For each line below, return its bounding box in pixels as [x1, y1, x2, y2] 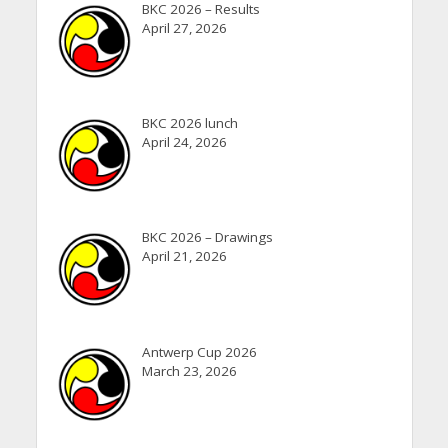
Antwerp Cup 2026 [141, 342, 257, 361]
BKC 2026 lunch [141, 113, 238, 132]
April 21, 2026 [141, 247, 227, 266]
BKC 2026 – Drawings [141, 228, 273, 247]
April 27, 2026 [141, 18, 227, 37]
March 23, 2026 [141, 361, 237, 380]
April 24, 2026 [141, 132, 227, 151]
